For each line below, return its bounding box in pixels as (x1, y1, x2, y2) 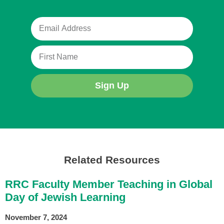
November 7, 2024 (5, 212, 67, 221)
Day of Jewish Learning (5, 190, 125, 203)
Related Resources (64, 153, 160, 165)
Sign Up (95, 80, 129, 91)
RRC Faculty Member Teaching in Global (5, 177, 212, 190)
